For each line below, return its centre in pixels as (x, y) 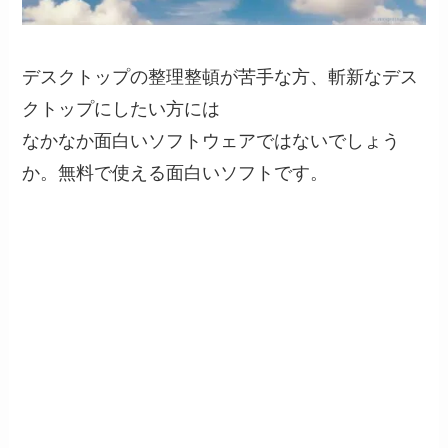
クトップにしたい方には (121, 108)
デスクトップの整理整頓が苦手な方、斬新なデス (220, 76)
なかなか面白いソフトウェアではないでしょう (211, 140)
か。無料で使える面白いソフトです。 (175, 172)
